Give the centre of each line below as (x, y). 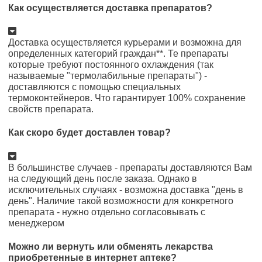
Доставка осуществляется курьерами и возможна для (125, 43)
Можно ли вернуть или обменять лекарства (111, 246)
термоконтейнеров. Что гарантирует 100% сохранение (127, 98)
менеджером (36, 223)
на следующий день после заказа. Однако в (103, 178)
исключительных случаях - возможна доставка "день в (126, 189)
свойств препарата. (51, 109)
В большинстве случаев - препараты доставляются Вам (130, 167)
